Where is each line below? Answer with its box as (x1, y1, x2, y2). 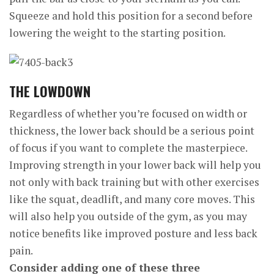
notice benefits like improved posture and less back (9, 226, 257, 240)
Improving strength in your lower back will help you (9, 158, 261, 172)
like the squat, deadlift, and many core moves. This (9, 192, 255, 206)
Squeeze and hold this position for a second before (9, 9, 253, 23)
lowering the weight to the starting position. (9, 26, 226, 40)
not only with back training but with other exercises (9, 175, 259, 189)
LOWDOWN (34, 81, 91, 101)
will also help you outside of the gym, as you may (9, 209, 247, 223)
